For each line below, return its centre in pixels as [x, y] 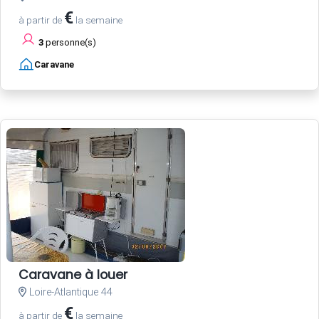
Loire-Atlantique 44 [69, 293]
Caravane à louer [73, 275]
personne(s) [70, 43]
